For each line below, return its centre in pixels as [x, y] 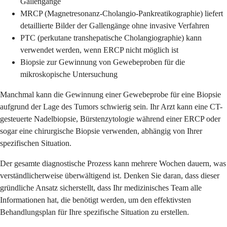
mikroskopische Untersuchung [69, 74]
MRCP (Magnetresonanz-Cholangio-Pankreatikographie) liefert [122, 13]
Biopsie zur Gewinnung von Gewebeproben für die [103, 62]
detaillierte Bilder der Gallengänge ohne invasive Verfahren [115, 25]
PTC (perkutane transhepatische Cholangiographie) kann [111, 37]
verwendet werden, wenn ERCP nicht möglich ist [99, 50]
